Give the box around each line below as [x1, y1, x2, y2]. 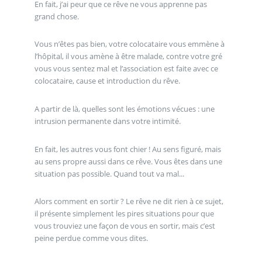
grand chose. [34, 11, 79, 22]
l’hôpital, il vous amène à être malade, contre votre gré [34, 51, 222, 62]
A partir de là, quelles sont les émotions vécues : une [34, 103, 215, 114]
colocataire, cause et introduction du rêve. [34, 75, 180, 87]
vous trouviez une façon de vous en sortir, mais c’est [34, 220, 215, 232]
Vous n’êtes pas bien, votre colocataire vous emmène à [34, 39, 225, 50]
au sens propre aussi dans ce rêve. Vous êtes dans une [34, 156, 222, 167]
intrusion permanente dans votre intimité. [34, 115, 181, 126]
